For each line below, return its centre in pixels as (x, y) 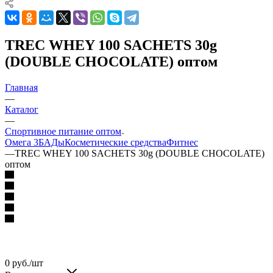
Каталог (22, 109)
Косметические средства (115, 142)
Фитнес (182, 142)
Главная (21, 87)
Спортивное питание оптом (63, 131)
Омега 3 (22, 142)
